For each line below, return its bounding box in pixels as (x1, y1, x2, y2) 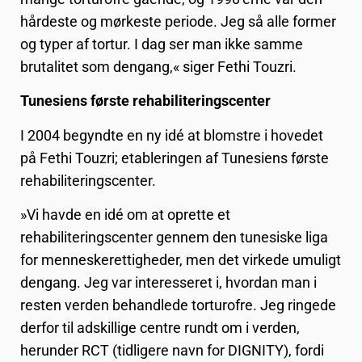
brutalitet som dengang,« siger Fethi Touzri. (20, 57, 297, 75)
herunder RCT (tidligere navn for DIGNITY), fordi (20, 342, 324, 360)
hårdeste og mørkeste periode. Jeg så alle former (20, 12, 336, 30)
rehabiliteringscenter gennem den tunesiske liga (20, 229, 328, 246)
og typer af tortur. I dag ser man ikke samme (20, 35, 303, 53)
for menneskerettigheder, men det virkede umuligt (20, 251, 341, 269)
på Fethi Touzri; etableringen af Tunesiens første (20, 149, 329, 166)
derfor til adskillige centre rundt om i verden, (20, 319, 300, 337)
